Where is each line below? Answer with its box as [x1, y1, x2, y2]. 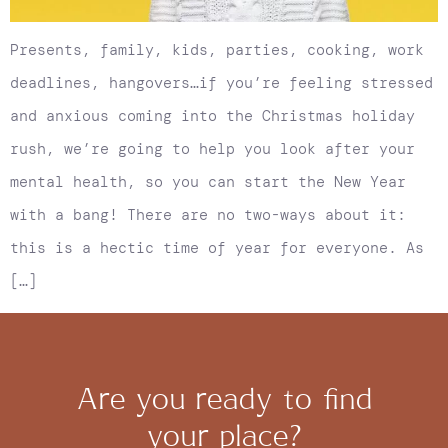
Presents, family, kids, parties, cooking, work [10, 40, 424, 61]
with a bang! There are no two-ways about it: [10, 205, 406, 226]
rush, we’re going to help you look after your [10, 139, 415, 160]
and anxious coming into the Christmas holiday [10, 106, 415, 127]
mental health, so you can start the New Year [10, 172, 406, 193]
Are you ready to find [75, 386, 373, 416]
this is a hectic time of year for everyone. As [10, 238, 424, 259]
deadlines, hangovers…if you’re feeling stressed [10, 73, 433, 94]
